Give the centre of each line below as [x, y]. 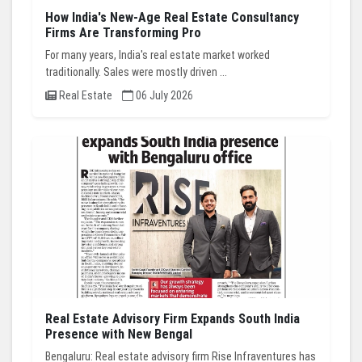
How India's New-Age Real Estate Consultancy [172, 18]
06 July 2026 [163, 96]
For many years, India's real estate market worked [158, 55]
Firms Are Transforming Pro [123, 33]
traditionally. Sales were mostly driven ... [136, 72]
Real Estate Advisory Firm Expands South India [173, 319]
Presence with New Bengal [119, 335]
